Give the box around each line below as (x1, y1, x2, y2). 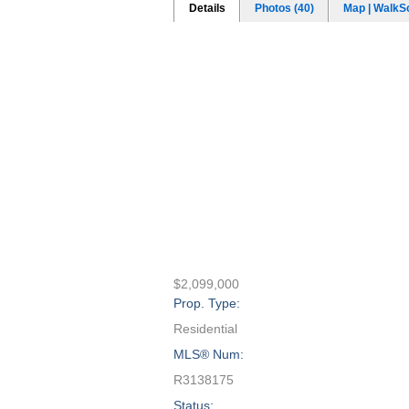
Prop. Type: (173, 296, 240, 310)
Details (188, 2, 225, 15)
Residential (173, 321, 237, 336)
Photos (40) (254, 2, 314, 15)
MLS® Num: (173, 347, 244, 362)
